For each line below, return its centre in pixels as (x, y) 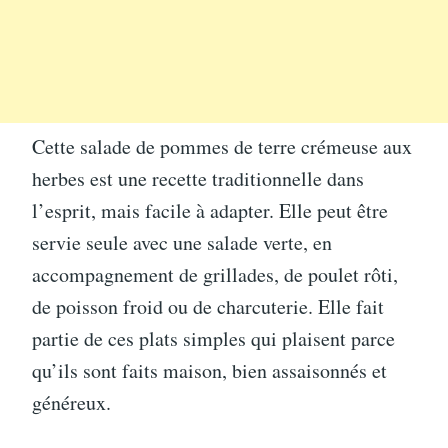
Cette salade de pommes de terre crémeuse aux (222, 146)
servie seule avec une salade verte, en (182, 242)
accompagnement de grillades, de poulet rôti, (215, 274)
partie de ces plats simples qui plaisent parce (213, 338)
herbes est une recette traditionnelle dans (198, 178)
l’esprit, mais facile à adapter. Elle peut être (210, 210)
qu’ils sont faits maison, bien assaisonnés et (209, 370)
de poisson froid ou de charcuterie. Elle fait (208, 306)
